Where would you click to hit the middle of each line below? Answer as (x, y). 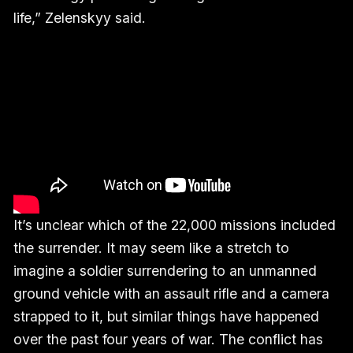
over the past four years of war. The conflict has (168, 340)
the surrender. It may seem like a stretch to (151, 248)
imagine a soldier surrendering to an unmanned (165, 271)
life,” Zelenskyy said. (79, 18)
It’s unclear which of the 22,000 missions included (174, 225)
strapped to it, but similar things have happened (166, 317)
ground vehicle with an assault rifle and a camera (171, 294)
